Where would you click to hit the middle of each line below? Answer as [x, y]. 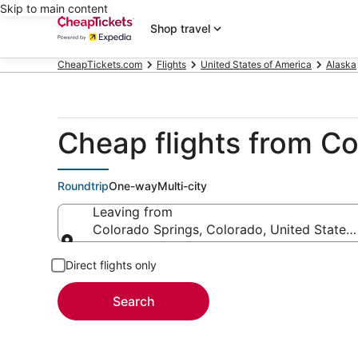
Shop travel [180, 28]
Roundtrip [83, 186]
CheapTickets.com [100, 64]
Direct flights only [111, 265]
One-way [133, 186]
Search [133, 301]
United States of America [256, 64]
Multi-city [182, 186]
